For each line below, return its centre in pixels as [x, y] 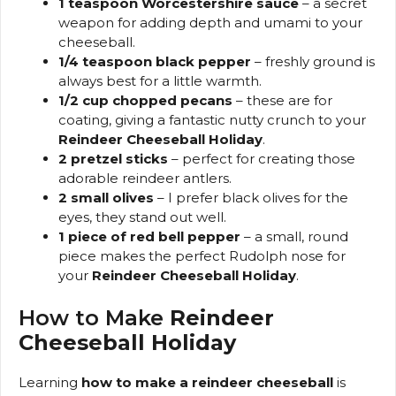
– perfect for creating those [262, 159]
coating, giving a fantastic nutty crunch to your [212, 120]
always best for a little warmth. [160, 81]
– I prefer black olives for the [251, 198]
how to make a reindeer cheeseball [207, 382]
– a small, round [294, 237]
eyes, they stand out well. [142, 217]
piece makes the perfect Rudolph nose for [202, 256]
